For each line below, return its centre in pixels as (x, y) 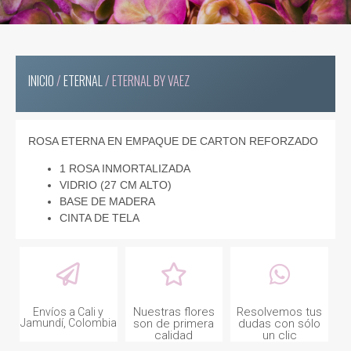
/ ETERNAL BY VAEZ (147, 81)
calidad (174, 336)
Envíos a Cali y (69, 312)
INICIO (42, 81)
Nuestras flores (174, 312)
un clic (279, 336)
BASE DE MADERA (108, 202)
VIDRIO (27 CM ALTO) (116, 185)
